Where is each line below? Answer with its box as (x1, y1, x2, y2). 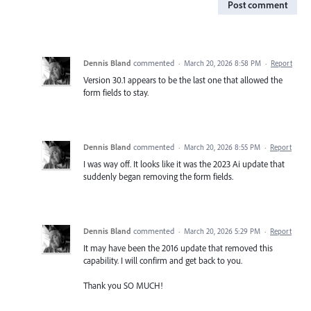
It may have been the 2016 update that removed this (83, 242, 273, 253)
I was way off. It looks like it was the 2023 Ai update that (83, 158, 285, 169)
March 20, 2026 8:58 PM (184, 58, 261, 68)
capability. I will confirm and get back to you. (83, 254, 242, 266)
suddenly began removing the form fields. (83, 170, 233, 182)
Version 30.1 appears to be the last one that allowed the (83, 74, 283, 85)
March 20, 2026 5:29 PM (184, 226, 260, 236)
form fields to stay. (83, 86, 149, 98)
